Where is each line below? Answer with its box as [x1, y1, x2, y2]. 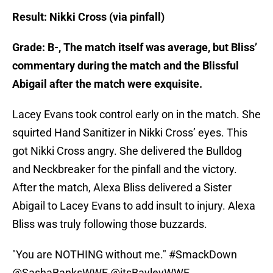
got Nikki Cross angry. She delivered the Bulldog [12, 144, 242, 158]
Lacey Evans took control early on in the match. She [12, 108, 261, 121]
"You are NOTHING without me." [12, 248, 169, 261]
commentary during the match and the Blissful [12, 59, 239, 73]
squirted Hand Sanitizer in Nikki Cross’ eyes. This [12, 126, 247, 140]
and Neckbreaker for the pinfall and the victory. [12, 163, 237, 176]
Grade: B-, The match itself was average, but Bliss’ [12, 41, 257, 54]
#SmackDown [169, 248, 237, 261]
